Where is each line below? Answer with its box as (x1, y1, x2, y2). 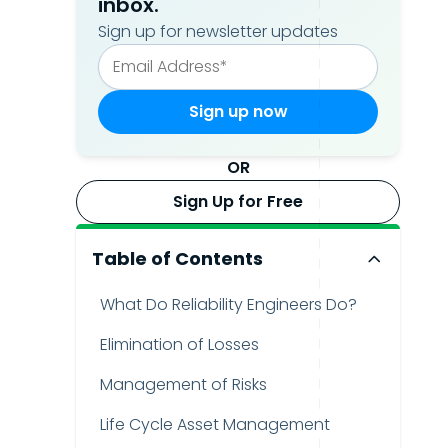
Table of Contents (92, 246, 263, 271)
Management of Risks (100, 373, 267, 396)
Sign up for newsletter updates (98, 20, 338, 43)
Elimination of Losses (100, 333, 259, 356)
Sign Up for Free (173, 190, 303, 213)
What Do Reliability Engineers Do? (100, 293, 357, 316)
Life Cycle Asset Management (100, 413, 330, 436)
